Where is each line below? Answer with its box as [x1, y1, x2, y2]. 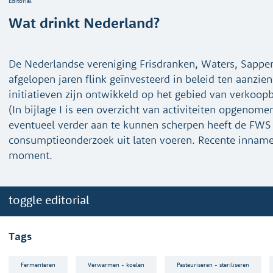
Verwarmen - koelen [88, 260, 144, 269]
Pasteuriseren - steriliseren [177, 260, 249, 269]
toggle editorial [9, 192, 90, 207]
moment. [9, 148, 52, 162]
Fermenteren [21, 260, 55, 269]
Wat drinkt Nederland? [9, 13, 160, 32]
